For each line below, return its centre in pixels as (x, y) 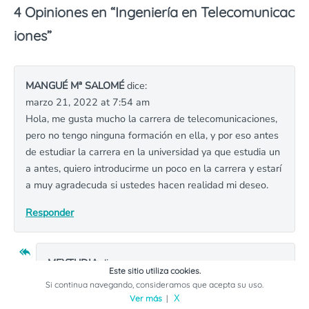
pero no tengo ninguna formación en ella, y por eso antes (152, 135)
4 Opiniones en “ (64, 12)
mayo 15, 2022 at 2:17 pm (108, 279)
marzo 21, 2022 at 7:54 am (88, 102)
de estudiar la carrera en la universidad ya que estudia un (153, 151)
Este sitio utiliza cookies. (154, 271)
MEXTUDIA (73, 262)
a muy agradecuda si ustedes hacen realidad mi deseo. (147, 185)
